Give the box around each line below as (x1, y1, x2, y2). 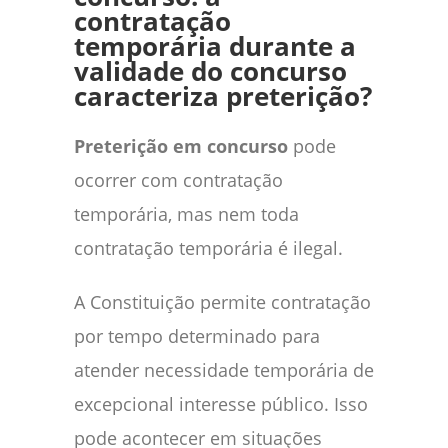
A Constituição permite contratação (74, 289, 371, 314)
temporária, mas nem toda (74, 201, 299, 226)
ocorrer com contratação (74, 167, 283, 192)
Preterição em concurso (74, 133, 288, 158)
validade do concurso (74, 53, 347, 89)
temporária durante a (74, 28, 356, 64)
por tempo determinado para (74, 323, 320, 348)
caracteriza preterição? (74, 78, 372, 114)
